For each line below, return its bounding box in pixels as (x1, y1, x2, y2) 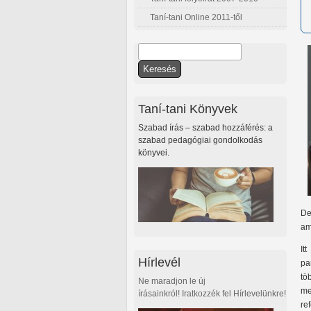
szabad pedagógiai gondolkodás (138, 135, 262, 146)
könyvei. (138, 148, 169, 158)
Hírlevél (138, 254, 180, 269)
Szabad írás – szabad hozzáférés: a (138, 123, 273, 133)
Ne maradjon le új (138, 276, 205, 286)
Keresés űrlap (138, 60, 215, 76)
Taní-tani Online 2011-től (150, 12, 242, 23)
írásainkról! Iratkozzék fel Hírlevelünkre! (138, 288, 286, 299)
